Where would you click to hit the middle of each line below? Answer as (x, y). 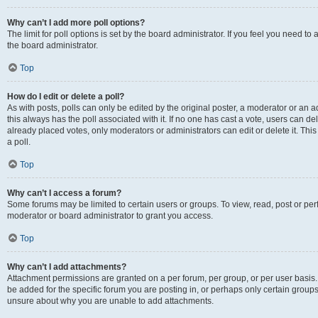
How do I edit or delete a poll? (66, 97)
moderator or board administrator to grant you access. (110, 216)
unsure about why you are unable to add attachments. (110, 301)
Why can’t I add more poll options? (76, 23)
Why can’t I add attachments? (67, 267)
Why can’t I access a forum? (64, 193)
